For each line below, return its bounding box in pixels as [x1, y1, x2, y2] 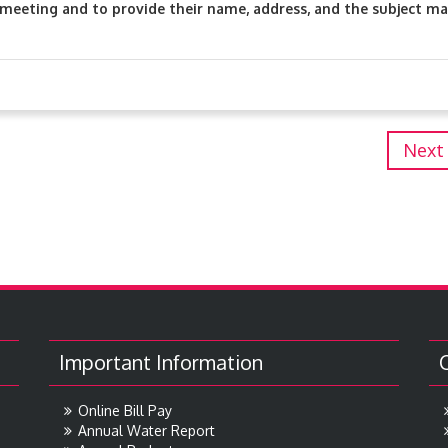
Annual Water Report [78, 422, 215, 439]
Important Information [59, 349, 263, 375]
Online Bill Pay [78, 402, 172, 419]
